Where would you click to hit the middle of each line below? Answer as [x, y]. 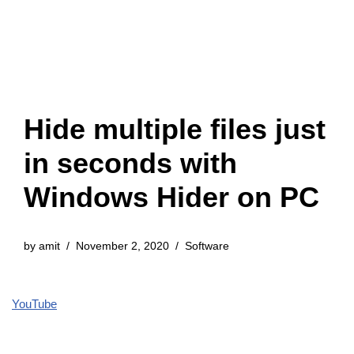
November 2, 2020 [122, 246]
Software [207, 246]
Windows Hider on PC [171, 197]
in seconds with [130, 163]
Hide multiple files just [175, 129]
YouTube [34, 304]
